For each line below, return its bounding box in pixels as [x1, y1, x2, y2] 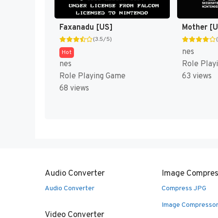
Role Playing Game [59, 72, 126, 82]
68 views [59, 84, 89, 94]
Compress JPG [162, 184, 206, 193]
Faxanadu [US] [59, 23, 113, 33]
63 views [182, 72, 212, 82]
